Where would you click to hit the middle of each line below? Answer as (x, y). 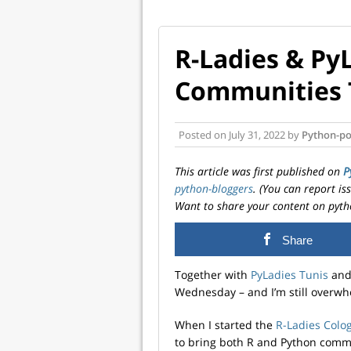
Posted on (204, 134)
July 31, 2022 (257, 134)
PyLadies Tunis (289, 274)
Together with (213, 274)
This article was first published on (259, 171)
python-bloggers (214, 188)
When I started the (225, 324)
